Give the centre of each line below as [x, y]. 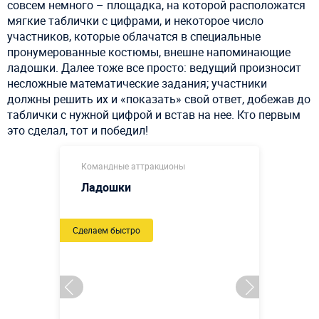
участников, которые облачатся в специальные [134, 36]
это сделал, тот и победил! [78, 130]
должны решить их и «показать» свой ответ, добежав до [159, 99]
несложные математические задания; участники [137, 83]
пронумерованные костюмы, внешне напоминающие [149, 52]
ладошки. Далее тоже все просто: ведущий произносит [154, 68]
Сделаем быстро [106, 230]
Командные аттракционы [133, 166]
